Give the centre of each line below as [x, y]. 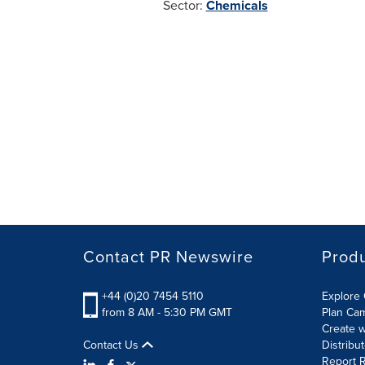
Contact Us [112, 345]
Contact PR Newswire [168, 257]
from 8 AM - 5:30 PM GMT [167, 312]
